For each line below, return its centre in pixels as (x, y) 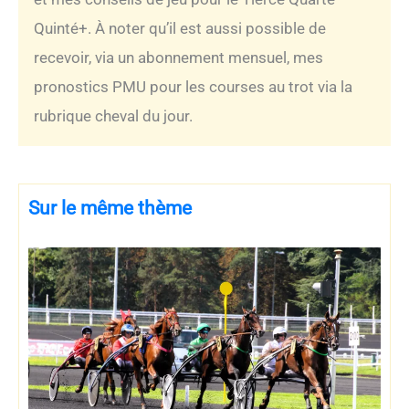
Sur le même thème (110, 209)
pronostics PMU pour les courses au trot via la (193, 86)
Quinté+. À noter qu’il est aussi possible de (180, 28)
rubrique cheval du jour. (113, 115)
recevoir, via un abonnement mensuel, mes (178, 57)
